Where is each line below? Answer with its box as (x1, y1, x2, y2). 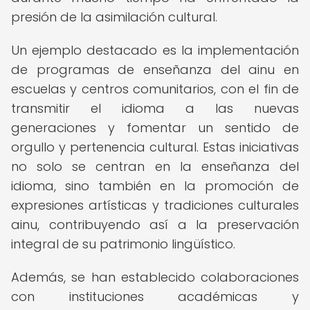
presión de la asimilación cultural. (11, 8, 217, 26)
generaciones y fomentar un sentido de (11, 119, 299, 136)
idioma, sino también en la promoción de (11, 177, 299, 194)
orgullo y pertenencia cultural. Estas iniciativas (11, 138, 299, 156)
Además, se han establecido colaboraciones (11, 268, 299, 286)
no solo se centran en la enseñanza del (11, 158, 299, 175)
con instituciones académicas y (11, 288, 299, 305)
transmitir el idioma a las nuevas (11, 100, 299, 117)
